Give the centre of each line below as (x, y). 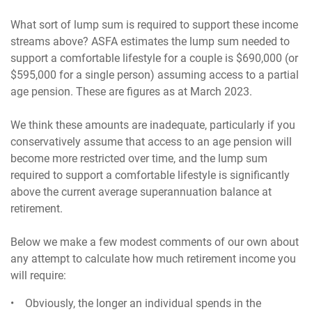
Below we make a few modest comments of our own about (155, 242)
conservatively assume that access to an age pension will (151, 141)
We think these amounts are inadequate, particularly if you (153, 125)
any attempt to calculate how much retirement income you (154, 258)
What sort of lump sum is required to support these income (155, 24)
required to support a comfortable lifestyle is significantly (150, 175)
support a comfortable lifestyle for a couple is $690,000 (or (155, 58)
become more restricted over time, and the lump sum (139, 158)
